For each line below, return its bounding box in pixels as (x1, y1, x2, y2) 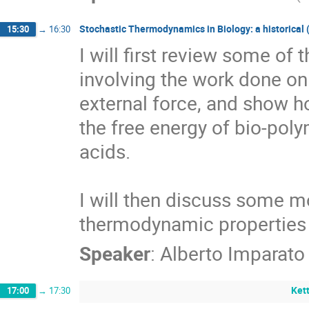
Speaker (79, 240, 150, 267)
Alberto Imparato (160, 240, 305, 267)
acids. (79, 138, 130, 165)
